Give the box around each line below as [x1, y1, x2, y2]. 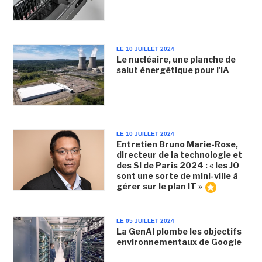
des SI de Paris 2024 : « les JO [116, 160, 239, 170]
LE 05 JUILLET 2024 [116, 217, 174, 224]
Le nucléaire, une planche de [116, 54, 236, 64]
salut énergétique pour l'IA [116, 64, 229, 75]
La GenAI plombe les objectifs [116, 226, 242, 236]
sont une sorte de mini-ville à [116, 171, 238, 181]
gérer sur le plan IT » [116, 181, 202, 191]
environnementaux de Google [116, 236, 242, 247]
